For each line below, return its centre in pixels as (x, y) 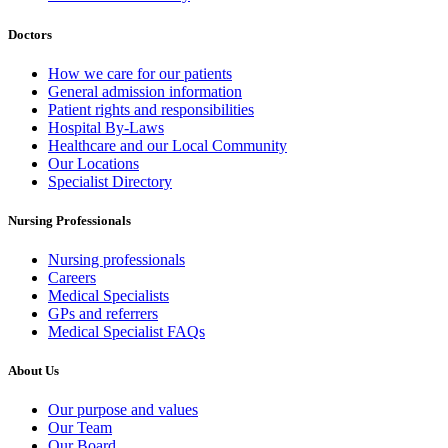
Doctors (30, 34)
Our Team (80, 428)
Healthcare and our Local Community (167, 145)
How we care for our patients (140, 73)
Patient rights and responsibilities (151, 109)
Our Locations (93, 163)
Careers (72, 278)
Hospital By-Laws (106, 127)
